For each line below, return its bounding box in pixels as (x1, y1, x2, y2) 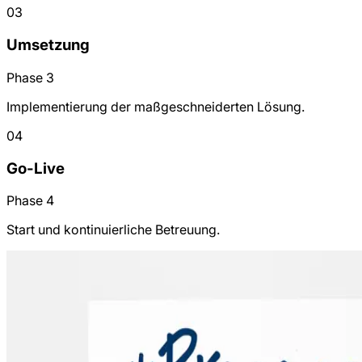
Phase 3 (6, 69, 54, 86)
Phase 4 (6, 192, 54, 209)
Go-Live (6, 158, 65, 178)
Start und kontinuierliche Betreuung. (6, 221, 220, 238)
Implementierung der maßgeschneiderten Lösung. (6, 98, 305, 115)
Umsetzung (6, 36, 90, 55)
